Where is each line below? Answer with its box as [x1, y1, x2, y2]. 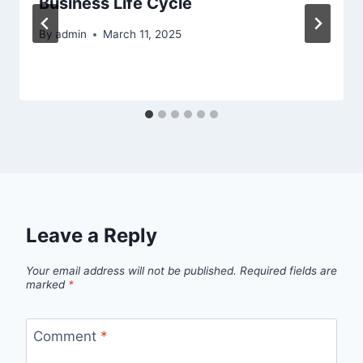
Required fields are [240, 264, 337, 278]
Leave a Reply [26, 224, 157, 248]
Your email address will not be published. [26, 264, 237, 278]
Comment [32, 327, 100, 344]
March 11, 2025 [103, 28, 182, 41]
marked [26, 278, 68, 292]
